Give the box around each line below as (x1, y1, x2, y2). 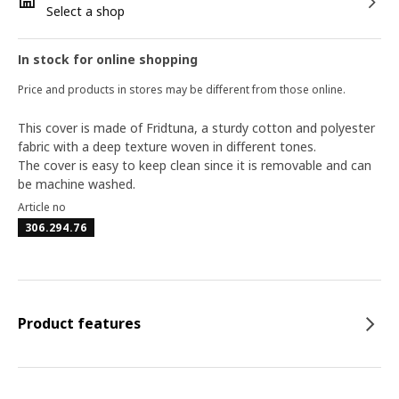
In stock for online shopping (18, 51, 198, 68)
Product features (18, 313, 141, 333)
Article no (18, 199, 66, 215)
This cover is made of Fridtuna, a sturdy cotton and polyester (18, 119, 375, 136)
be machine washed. (18, 175, 135, 192)
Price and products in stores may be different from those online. (18, 82, 346, 97)
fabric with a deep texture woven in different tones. (18, 138, 316, 155)
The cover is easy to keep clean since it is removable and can (18, 157, 371, 174)
